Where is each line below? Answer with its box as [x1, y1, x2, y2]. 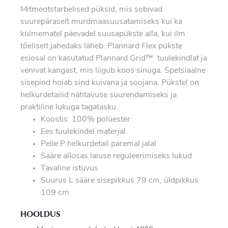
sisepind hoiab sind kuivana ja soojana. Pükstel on [20, 78, 199, 87]
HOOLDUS [20, 208, 60, 219]
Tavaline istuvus [41, 164, 98, 173]
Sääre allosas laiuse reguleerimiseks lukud [41, 152, 192, 160]
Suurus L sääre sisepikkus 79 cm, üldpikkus [41, 176, 198, 185]
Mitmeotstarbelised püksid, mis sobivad [20, 5, 162, 14]
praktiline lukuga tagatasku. [20, 103, 118, 111]
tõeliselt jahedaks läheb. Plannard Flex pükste [20, 42, 182, 50]
